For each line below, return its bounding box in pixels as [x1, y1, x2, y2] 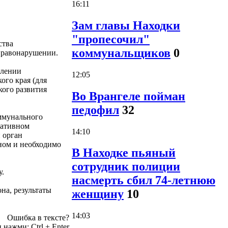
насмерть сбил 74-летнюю [72, 174, 215, 187]
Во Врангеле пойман [72, 89, 185, 103]
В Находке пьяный [72, 146, 176, 160]
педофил [72, 103, 119, 117]
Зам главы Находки [72, 18, 180, 32]
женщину [72, 187, 124, 201]
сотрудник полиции [72, 160, 180, 174]
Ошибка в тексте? [7, 213, 69, 222]
